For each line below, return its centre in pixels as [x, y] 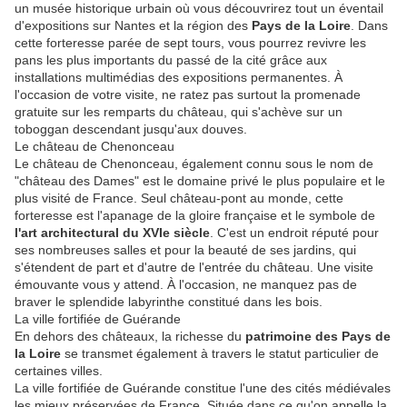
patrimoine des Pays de [318, 337]
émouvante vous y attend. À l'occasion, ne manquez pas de [186, 285]
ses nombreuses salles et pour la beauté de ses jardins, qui [185, 250]
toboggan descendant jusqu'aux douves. [131, 129]
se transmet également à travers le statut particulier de [220, 354]
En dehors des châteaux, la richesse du [130, 337]
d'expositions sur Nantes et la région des [133, 26]
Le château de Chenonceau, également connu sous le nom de [194, 164]
